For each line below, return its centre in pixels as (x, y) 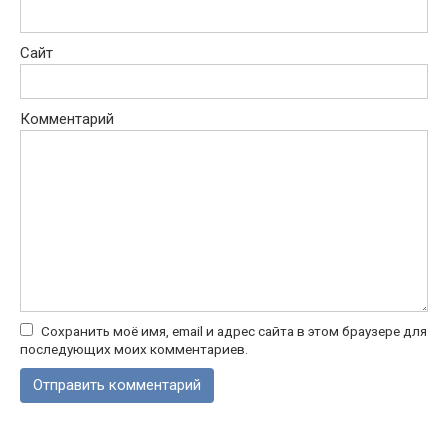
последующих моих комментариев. (134, 349)
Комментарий (67, 119)
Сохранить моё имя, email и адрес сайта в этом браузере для (234, 331)
